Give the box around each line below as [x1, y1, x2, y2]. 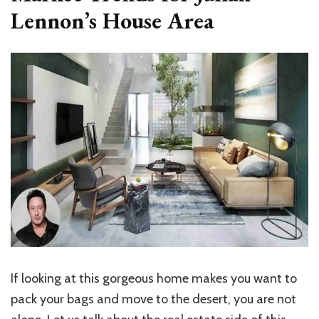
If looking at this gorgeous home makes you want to [11, 270, 297, 286]
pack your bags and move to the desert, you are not [11, 291, 296, 307]
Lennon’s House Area [11, 5, 214, 36]
